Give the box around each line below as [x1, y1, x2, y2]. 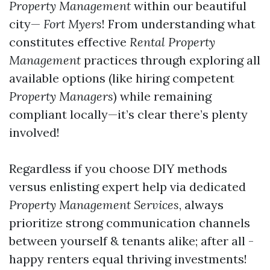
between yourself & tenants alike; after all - [9, 233, 254, 248]
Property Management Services [9, 197, 179, 212]
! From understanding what [102, 16, 256, 31]
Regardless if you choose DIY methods [9, 161, 227, 176]
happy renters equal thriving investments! [9, 251, 247, 266]
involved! [9, 125, 60, 140]
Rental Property [130, 34, 215, 49]
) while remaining [113, 89, 212, 104]
